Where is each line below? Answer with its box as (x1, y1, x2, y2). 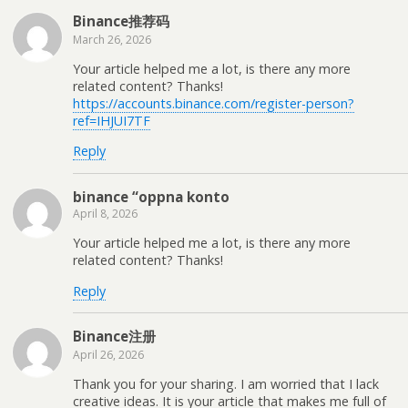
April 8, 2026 (73, 205, 138, 221)
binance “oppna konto (73, 187, 229, 206)
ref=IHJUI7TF (73, 112, 150, 130)
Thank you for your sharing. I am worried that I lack (73, 375, 379, 393)
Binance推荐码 (73, 11, 169, 30)
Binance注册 (73, 327, 156, 346)
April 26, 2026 (73, 347, 144, 363)
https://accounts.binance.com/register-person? (73, 95, 354, 113)
